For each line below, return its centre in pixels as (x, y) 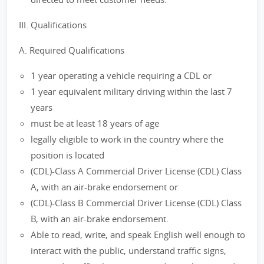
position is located (67, 155)
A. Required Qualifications (72, 50)
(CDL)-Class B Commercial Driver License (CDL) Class (136, 203)
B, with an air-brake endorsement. (100, 219)
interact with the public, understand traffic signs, (128, 250)
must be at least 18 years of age (95, 123)
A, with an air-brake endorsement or (104, 187)
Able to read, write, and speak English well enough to (138, 235)
